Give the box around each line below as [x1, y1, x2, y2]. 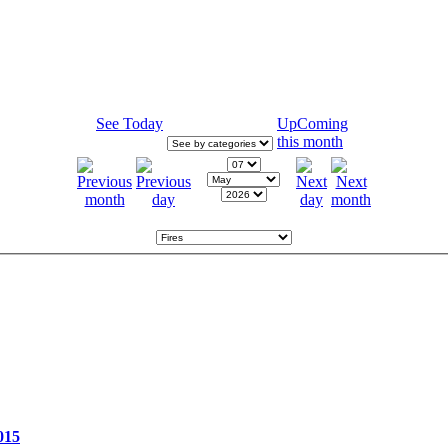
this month [277, 133, 343, 151]
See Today [96, 115, 163, 133]
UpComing [277, 115, 348, 133]
